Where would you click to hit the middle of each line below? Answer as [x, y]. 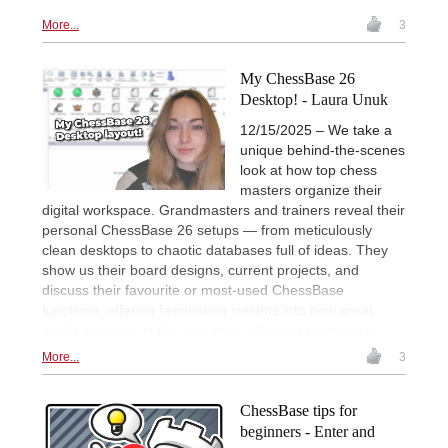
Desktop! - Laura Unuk [314, 99]
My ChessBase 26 [297, 78]
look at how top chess [308, 169]
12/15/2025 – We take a [316, 129]
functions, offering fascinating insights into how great [207, 309]
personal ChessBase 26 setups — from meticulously [207, 229]
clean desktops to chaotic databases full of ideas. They [215, 249]
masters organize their [311, 189]
